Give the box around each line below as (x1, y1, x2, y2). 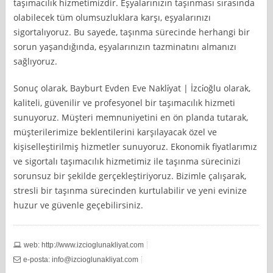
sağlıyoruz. (13, 55, 58, 67)
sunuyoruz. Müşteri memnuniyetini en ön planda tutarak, (13, 111, 249, 123)
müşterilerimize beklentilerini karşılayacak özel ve (13, 126, 218, 138)
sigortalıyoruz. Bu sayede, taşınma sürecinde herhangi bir (13, 26, 250, 38)
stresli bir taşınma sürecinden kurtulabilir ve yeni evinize (13, 184, 247, 196)
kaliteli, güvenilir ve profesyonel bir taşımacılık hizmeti (13, 96, 236, 108)
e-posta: (23, 255, 52, 264)
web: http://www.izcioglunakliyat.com (24, 240, 144, 249)
